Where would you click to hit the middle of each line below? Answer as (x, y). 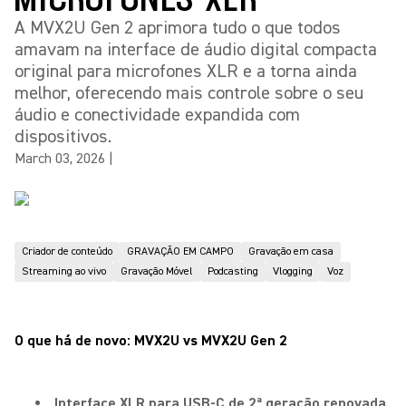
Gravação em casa (291, 251)
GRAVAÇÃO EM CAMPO (180, 251)
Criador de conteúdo (67, 251)
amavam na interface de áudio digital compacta (196, 49)
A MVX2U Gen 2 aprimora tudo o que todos (178, 28)
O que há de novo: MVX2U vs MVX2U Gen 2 (151, 341)
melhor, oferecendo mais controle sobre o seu (189, 93)
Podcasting (233, 271)
